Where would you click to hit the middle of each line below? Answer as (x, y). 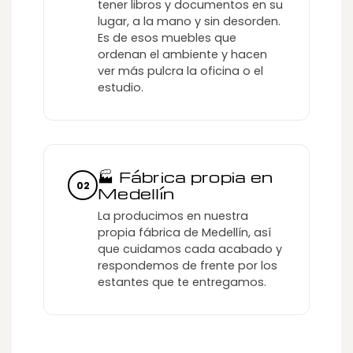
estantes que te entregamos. (182, 282)
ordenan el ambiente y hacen (182, 55)
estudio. (121, 88)
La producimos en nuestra (173, 216)
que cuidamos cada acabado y (190, 249)
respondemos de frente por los (188, 266)
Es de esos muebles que (167, 38)
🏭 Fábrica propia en (186, 177)
